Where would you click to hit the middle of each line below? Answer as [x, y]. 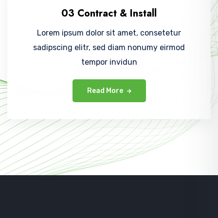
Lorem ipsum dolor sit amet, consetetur [109, 33]
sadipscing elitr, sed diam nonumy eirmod [109, 47]
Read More [106, 91]
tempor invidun [109, 62]
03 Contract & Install [109, 13]
